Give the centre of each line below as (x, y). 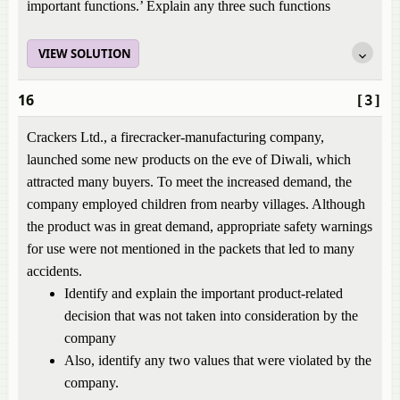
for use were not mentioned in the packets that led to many (191, 249)
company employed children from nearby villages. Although (196, 204)
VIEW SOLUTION (85, 54)
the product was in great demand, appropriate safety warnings (200, 226)
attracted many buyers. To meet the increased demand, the (189, 182)
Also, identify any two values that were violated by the (218, 360)
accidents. (54, 271)
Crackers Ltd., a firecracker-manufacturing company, (175, 137)
